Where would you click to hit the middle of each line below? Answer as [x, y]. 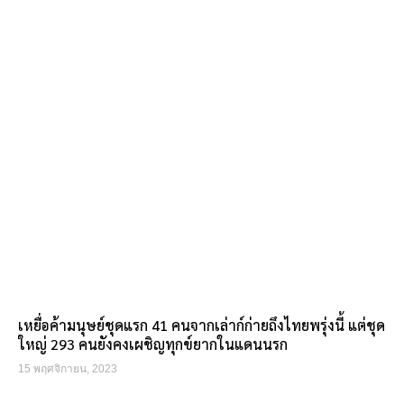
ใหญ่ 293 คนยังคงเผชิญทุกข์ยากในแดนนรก [153, 344]
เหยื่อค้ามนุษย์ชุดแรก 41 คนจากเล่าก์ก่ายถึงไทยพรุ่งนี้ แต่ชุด [202, 325]
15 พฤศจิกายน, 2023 [68, 369]
